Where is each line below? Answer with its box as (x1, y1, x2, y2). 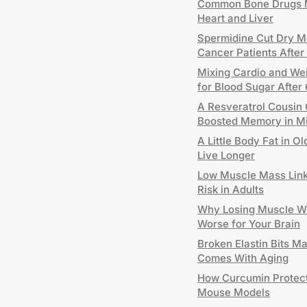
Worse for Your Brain (197, 217, 300, 230)
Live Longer (197, 149, 255, 162)
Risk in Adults (197, 183, 264, 196)
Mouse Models (197, 286, 270, 299)
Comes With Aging (197, 251, 288, 265)
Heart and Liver (197, 12, 273, 25)
